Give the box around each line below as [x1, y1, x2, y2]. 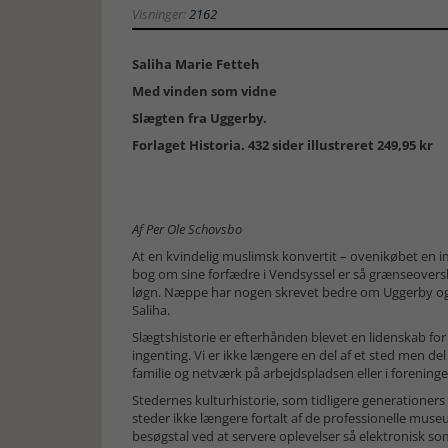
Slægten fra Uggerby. [132, 109, 267, 127]
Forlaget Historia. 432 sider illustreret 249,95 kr [132, 136, 433, 154]
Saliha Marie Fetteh [132, 55, 260, 73]
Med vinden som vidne [132, 82, 277, 100]
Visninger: [132, 5, 189, 23]
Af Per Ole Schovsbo [132, 220, 242, 238]
